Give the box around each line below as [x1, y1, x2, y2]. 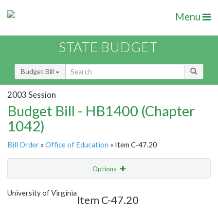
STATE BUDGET [59, 39, 158, 55]
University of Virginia [7, 188, 77, 198]
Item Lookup [10, 205, 48, 214]
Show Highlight [56, 184, 102, 193]
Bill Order [7, 140, 39, 149]
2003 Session [7, 89, 56, 100]
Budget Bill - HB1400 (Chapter [7, 102, 195, 120]
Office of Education [45, 140, 109, 149]
